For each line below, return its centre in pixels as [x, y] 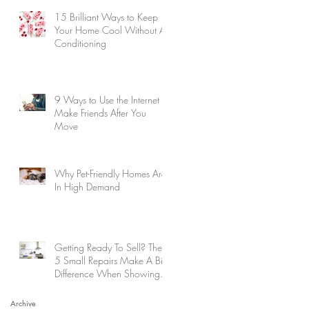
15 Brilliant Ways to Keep [106, 17]
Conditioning [80, 43]
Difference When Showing [107, 273]
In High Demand [87, 186]
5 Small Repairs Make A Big [111, 260]
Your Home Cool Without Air [112, 30]
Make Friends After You [100, 112]
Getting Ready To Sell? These [112, 247]
